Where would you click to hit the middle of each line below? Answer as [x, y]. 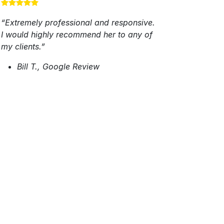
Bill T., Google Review [58, 66]
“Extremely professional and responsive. [78, 22]
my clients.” [23, 46]
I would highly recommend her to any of [77, 34]
